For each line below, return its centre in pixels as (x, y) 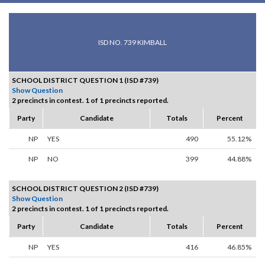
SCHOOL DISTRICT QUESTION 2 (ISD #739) (85, 189)
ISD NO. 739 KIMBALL (132, 43)
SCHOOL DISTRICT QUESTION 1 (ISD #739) (85, 80)
